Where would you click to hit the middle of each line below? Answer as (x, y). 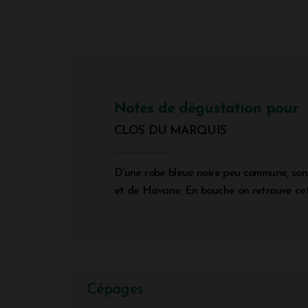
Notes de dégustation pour (206, 109)
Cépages (115, 289)
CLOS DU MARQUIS (170, 131)
